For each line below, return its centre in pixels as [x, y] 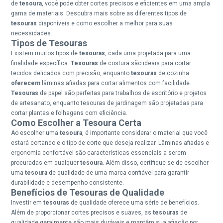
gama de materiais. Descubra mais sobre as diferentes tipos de [99, 13]
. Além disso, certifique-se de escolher [156, 163]
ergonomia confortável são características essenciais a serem [99, 153]
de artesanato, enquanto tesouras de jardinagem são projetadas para [107, 103]
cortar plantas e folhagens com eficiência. [69, 113]
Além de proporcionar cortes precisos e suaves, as [82, 212]
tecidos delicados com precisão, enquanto [71, 73]
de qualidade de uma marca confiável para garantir [119, 172]
